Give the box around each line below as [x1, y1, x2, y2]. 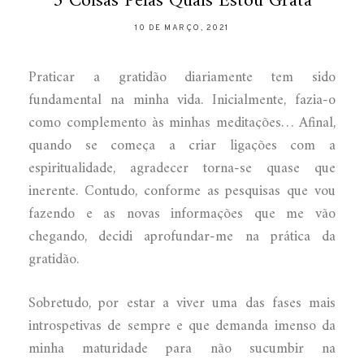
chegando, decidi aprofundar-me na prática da [28, 223, 336, 249]
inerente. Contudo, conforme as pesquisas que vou [28, 178, 336, 204]
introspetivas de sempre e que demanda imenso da [28, 313, 336, 339]
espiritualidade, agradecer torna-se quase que [28, 155, 336, 181]
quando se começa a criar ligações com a [28, 132, 336, 158]
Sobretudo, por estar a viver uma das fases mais [28, 290, 336, 316]
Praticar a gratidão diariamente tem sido [28, 64, 336, 90]
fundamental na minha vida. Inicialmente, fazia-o [28, 87, 336, 113]
